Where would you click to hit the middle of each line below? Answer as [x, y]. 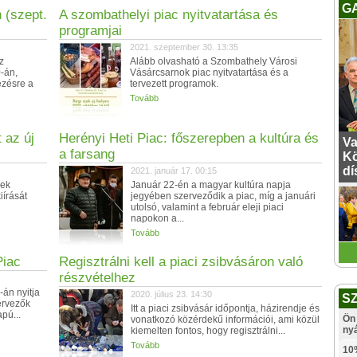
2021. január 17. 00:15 [174, 171]
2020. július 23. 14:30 [171, 294]
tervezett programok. [174, 84]
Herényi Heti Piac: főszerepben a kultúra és [189, 138]
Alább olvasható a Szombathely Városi [214, 61]
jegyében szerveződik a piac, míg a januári [223, 196]
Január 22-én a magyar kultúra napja [211, 185]
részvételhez [97, 278]
